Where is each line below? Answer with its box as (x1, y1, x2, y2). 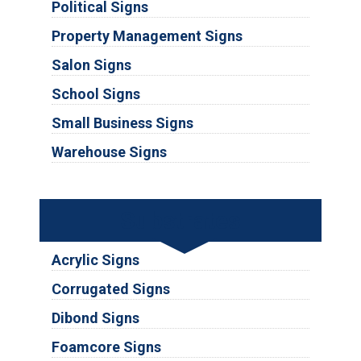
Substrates (120, 206, 241, 235)
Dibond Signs (51, 309, 139, 327)
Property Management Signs (51, 27, 243, 45)
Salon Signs (51, 56, 131, 74)
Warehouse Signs (51, 143, 167, 161)
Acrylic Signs (51, 251, 139, 269)
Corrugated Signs (51, 280, 170, 298)
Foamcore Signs (51, 338, 161, 356)
